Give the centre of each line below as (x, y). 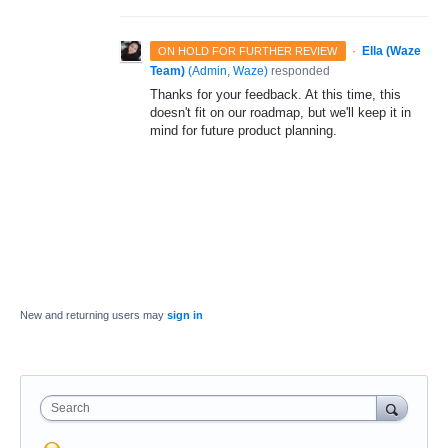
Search (70, 408)
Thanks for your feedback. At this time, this (275, 95)
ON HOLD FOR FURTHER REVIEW (248, 51)
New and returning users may (93, 315)
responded (299, 71)
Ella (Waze (391, 51)
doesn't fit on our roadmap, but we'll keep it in (280, 113)
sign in (185, 315)
